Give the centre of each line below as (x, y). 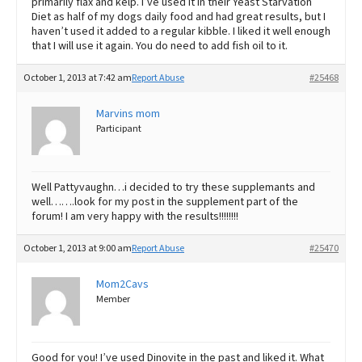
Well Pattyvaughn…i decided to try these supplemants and (173, 187)
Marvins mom (128, 114)
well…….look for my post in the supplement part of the (165, 202)
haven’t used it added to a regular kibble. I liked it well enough (181, 31)
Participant (119, 128)
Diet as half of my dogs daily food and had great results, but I (179, 17)
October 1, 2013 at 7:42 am (78, 78)
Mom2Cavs (122, 284)
